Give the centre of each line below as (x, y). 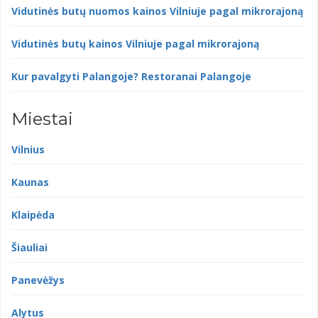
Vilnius (28, 150)
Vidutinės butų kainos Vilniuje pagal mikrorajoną (135, 44)
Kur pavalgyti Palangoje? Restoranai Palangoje (131, 77)
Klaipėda (33, 215)
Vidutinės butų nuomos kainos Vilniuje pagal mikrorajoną (157, 11)
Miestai (42, 119)
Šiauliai (29, 248)
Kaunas (30, 182)
